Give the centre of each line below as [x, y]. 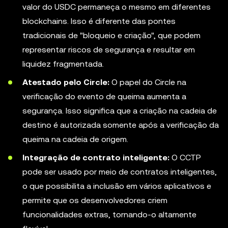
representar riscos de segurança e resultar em [109, 50]
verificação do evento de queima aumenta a [104, 96]
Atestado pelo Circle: [66, 82]
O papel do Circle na [148, 82]
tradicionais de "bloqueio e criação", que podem [111, 35]
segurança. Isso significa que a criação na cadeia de [120, 111]
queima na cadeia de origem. [75, 139]
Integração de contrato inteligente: [96, 158]
